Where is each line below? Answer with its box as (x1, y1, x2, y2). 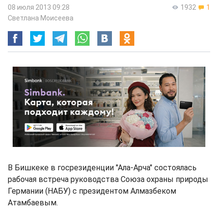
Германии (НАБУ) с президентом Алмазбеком (8, 186, 176, 196)
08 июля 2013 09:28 (8, 3, 70, 11)
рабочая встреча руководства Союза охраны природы (8, 175, 208, 184)
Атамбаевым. (8, 198, 58, 207)
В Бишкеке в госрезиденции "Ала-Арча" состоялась (8, 163, 197, 172)
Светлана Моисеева (8, 14, 73, 22)
